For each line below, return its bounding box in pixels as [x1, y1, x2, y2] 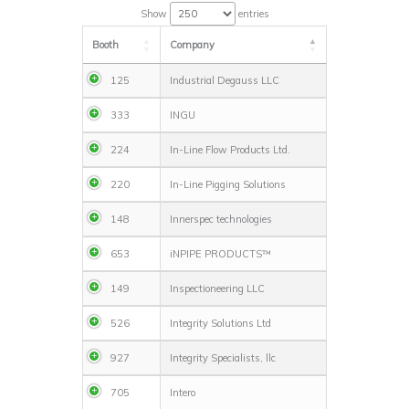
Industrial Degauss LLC [170, 74, 279, 88]
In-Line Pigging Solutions [170, 178, 286, 192]
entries [235, 7, 269, 21]
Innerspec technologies [170, 213, 272, 226]
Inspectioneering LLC [170, 282, 265, 296]
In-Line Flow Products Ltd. [170, 143, 290, 157]
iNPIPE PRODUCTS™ [170, 247, 271, 261]
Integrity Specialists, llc [170, 351, 276, 365]
